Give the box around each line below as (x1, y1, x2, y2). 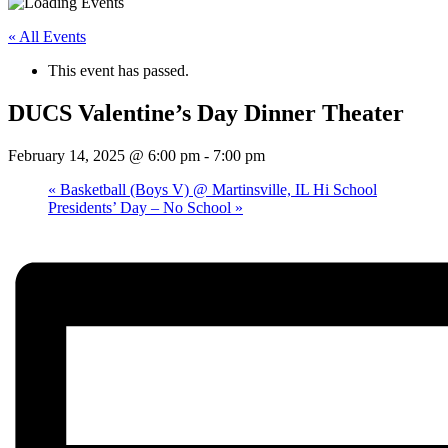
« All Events (8, 28, 86, 45)
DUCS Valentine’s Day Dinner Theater (8, 99, 404, 126)
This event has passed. (48, 62, 189, 79)
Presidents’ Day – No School (48, 198, 235, 216)
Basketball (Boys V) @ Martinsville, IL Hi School (56, 180, 377, 198)
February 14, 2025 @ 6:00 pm (8, 146, 200, 164)
